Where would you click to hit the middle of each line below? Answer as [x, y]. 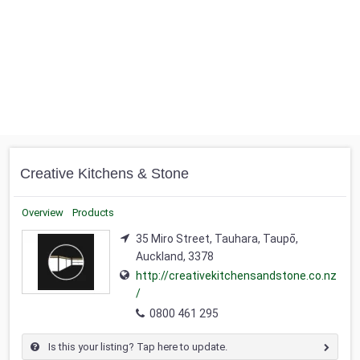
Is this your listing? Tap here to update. [137, 347]
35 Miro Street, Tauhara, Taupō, [217, 239]
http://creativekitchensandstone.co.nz [236, 276]
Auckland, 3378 [175, 256]
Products [93, 213]
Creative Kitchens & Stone [104, 174]
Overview [43, 213]
